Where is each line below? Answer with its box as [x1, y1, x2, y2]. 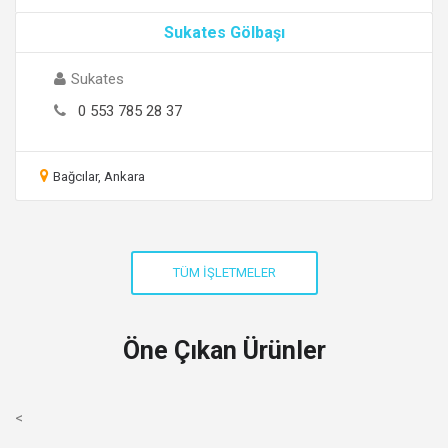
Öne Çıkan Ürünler [122, 336, 326, 365]
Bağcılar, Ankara [53, 169, 145, 184]
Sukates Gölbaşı [163, 23, 285, 42]
